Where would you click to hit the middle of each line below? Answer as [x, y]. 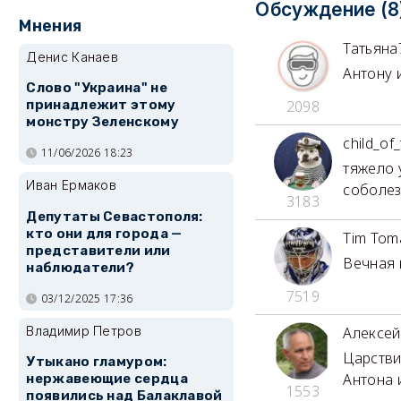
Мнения [51, 26]
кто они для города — [104, 233]
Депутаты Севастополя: [115, 216]
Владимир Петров [84, 330]
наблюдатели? [81, 267]
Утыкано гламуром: [97, 362]
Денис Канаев [73, 57]
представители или [98, 250]
